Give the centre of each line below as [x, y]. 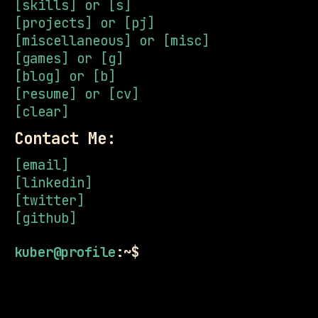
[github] [45, 218]
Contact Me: [65, 138]
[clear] [42, 112]
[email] [42, 165]
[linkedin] [53, 183]
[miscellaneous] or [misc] [112, 41]
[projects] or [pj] [84, 23]
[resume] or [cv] [77, 94]
